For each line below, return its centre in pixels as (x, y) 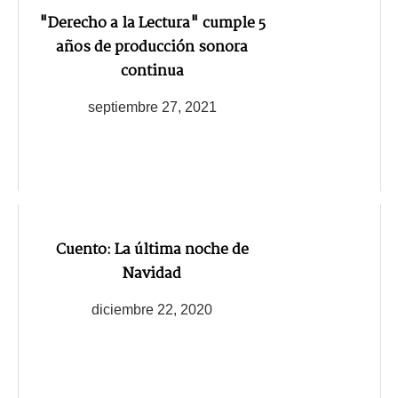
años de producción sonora (152, 48)
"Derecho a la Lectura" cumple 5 (152, 24)
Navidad (152, 275)
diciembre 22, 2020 (152, 310)
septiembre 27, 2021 (152, 107)
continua (152, 72)
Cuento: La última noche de (152, 251)
